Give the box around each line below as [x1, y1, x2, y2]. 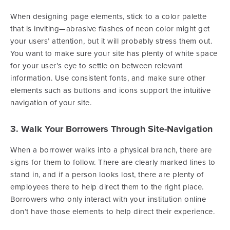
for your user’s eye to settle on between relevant [10, 61, 183, 71]
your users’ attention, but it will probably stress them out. [10, 36, 212, 46]
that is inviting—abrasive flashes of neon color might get [10, 24, 210, 34]
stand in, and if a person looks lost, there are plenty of [10, 170, 204, 180]
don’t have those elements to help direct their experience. [10, 207, 215, 217]
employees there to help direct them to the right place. [10, 182, 204, 192]
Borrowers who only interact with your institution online [10, 195, 206, 204]
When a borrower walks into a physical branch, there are [10, 145, 212, 155]
